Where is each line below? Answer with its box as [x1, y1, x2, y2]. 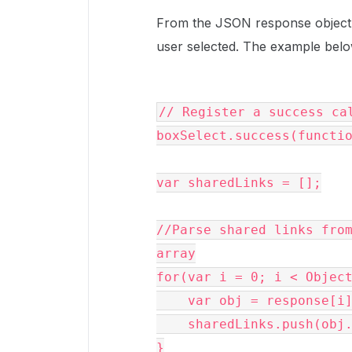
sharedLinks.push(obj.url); [156, 317, 188, 332]
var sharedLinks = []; [156, 175, 321, 190]
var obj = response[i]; [156, 293, 188, 308]
